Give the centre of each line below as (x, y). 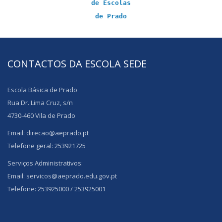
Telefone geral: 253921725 (47, 145)
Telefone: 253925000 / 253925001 (56, 189)
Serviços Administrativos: (45, 163)
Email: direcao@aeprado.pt (48, 133)
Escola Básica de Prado (42, 89)
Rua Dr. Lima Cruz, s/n (40, 102)
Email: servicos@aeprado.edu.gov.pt (62, 176)
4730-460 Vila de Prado (41, 115)
